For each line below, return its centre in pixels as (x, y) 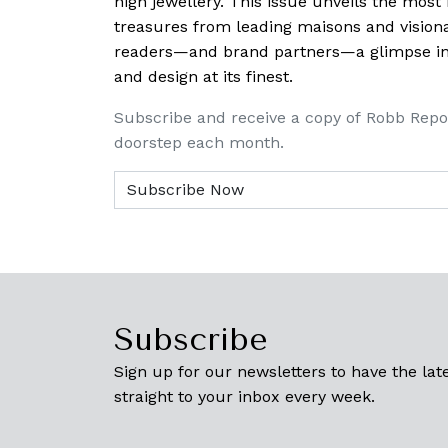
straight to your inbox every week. (244, 397)
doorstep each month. (199, 143)
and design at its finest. (203, 77)
